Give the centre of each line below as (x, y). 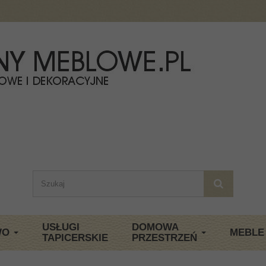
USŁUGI (61, 227)
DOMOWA (155, 227)
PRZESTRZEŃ (164, 238)
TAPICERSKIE (75, 238)
